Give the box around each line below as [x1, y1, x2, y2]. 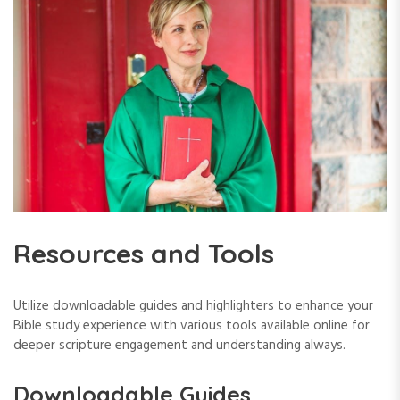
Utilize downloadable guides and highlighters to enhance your [13, 295, 373, 317]
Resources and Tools [13, 236, 274, 271]
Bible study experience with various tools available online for [13, 314, 370, 337]
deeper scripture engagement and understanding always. [13, 334, 346, 356]
